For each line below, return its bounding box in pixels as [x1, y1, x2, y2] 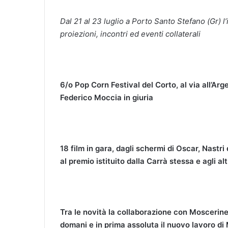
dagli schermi [116, 143, 165, 153]
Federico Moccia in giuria [60, 92, 153, 102]
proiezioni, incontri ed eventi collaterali [60, 28, 201, 39]
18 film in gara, [60, 143, 116, 153]
